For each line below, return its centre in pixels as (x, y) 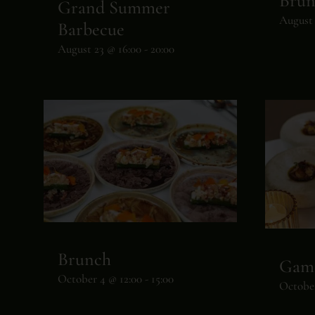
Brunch (84, 259)
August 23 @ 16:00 (99, 49)
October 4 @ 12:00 (99, 279)
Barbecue (91, 29)
